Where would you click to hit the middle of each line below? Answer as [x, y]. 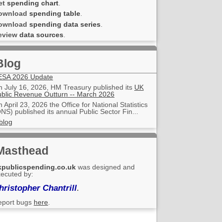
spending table [55, 14]
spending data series [65, 24]
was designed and [105, 167]
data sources [41, 34]
